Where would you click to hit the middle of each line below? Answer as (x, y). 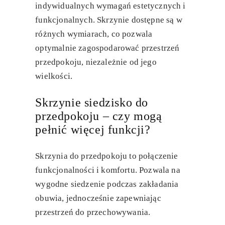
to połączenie (153, 156)
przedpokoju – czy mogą (99, 116)
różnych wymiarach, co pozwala (94, 34)
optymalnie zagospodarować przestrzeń (107, 48)
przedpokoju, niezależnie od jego (96, 62)
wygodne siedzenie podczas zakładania (107, 184)
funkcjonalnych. (65, 20)
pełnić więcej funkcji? (93, 130)
